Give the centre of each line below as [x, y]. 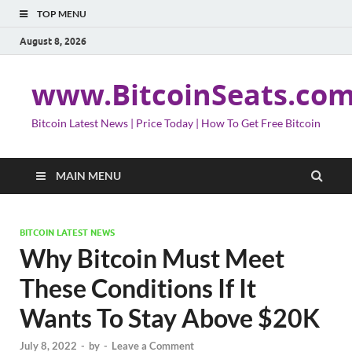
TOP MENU [62, 14]
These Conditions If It [138, 288]
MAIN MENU [88, 176]
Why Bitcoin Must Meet [152, 258]
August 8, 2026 [53, 41]
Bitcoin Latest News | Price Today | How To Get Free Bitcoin [176, 123]
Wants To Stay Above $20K [170, 318]
